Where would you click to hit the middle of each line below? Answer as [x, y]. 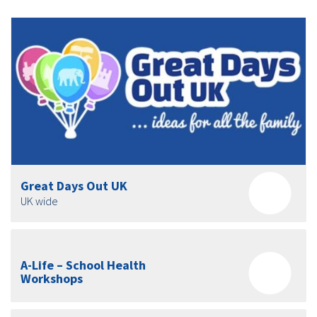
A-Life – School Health [83, 265]
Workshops [51, 279]
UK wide [39, 201]
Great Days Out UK [74, 186]
